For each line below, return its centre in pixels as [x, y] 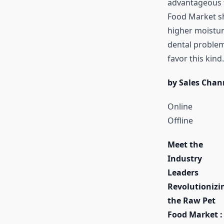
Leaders [183, 173]
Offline [180, 121]
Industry [184, 159]
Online [180, 107]
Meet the [185, 145]
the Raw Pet [191, 201]
